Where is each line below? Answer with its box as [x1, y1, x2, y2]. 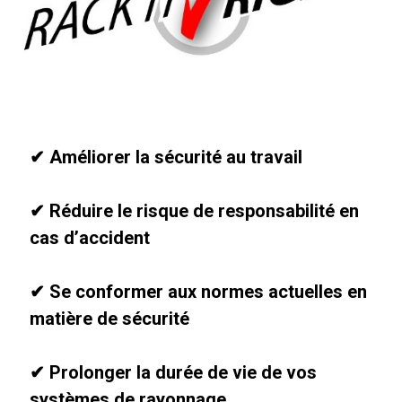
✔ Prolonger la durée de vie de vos [30, 362, 317, 384]
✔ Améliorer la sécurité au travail [30, 146, 302, 169]
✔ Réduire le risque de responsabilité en [30, 200, 359, 223]
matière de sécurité [30, 308, 189, 330]
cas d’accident [30, 227, 150, 249]
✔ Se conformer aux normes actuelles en [30, 281, 367, 303]
